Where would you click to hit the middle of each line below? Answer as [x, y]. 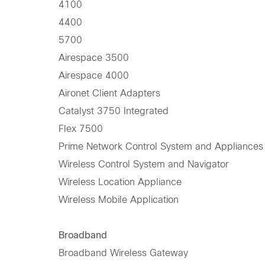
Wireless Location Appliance [120, 182]
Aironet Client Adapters [109, 93]
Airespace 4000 [93, 76]
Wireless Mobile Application [118, 200]
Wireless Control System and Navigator [143, 164]
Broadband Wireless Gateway [123, 253]
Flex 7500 [80, 129]
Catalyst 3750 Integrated [113, 111]
